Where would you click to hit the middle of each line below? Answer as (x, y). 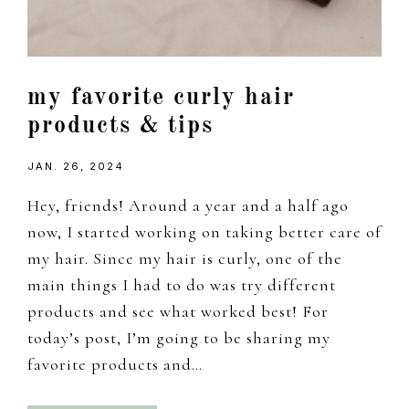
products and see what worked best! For (178, 312)
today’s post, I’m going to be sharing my (179, 338)
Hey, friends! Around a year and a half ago (188, 206)
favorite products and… (115, 365)
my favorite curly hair (161, 98)
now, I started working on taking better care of (204, 232)
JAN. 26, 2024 (76, 167)
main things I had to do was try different (182, 285)
